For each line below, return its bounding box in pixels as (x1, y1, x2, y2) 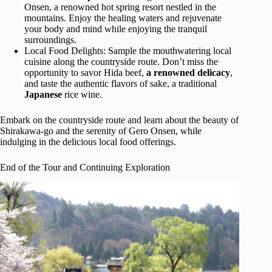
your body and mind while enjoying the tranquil (24, 23, 207, 34)
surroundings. (24, 34, 76, 45)
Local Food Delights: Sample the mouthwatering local (24, 45, 231, 56)
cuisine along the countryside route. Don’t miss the (24, 56, 218, 67)
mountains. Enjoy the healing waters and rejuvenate (24, 12, 222, 23)
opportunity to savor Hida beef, (24, 67, 146, 78)
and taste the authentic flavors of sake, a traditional (24, 78, 217, 89)
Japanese (24, 89, 62, 100)
